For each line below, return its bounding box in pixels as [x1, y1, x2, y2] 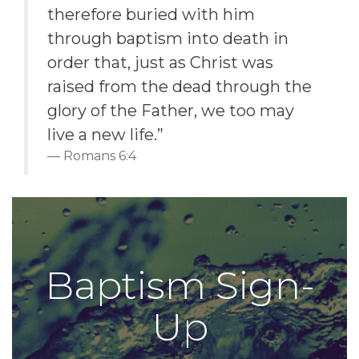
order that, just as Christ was [47, 53, 273, 73]
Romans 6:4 [63, 148, 136, 164]
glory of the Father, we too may [47, 101, 294, 121]
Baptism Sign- [44, 262, 315, 309]
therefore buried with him [47, 5, 255, 25]
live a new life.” [47, 125, 163, 145]
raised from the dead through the [47, 77, 312, 97]
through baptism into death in [47, 29, 288, 49]
